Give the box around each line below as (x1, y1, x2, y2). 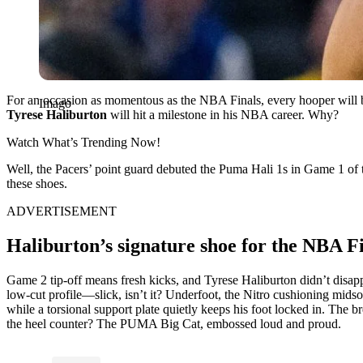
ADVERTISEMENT (6, 203, 117, 218)
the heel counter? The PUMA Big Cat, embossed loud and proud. (6, 316, 341, 331)
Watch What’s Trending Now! (6, 135, 160, 149)
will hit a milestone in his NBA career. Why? (107, 107, 339, 122)
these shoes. (6, 176, 67, 190)
